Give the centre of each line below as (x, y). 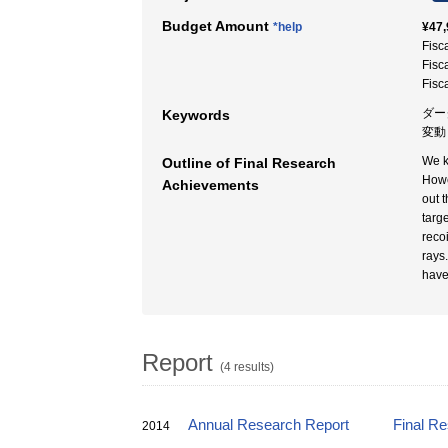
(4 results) (247, 367)
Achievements (210, 185)
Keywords (196, 115)
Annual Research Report (268, 425)
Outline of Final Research (249, 163)
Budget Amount (217, 26)
